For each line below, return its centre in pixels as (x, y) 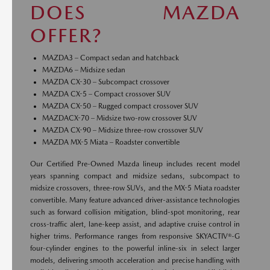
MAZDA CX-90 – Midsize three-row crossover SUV (123, 130)
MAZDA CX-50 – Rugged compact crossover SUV (120, 106)
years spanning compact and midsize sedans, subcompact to (135, 176)
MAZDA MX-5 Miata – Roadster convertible (111, 142)
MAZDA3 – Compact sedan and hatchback (111, 58)
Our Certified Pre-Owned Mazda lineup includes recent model (135, 164)
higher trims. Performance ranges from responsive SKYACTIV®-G (135, 236)
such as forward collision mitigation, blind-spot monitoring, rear (135, 212)
